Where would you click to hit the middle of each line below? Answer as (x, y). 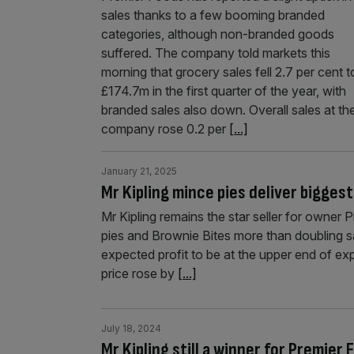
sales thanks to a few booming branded (213, 15)
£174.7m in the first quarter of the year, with (224, 90)
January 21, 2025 (139, 171)
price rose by (139, 273)
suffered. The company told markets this (216, 53)
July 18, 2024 (131, 328)
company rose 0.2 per (165, 128)
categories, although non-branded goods (218, 34)
